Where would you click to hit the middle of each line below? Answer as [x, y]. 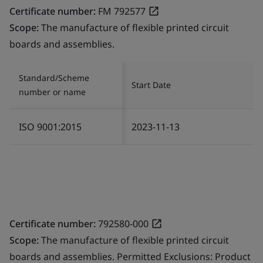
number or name [52, 92]
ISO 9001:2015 [50, 127]
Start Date [151, 85]
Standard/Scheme [54, 77]
